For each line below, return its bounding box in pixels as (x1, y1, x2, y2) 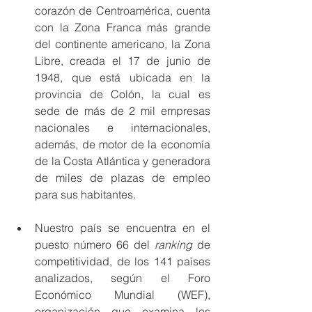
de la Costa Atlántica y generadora (35, 153, 210, 168)
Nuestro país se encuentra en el (35, 220, 210, 235)
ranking (155, 237, 197, 251)
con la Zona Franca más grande (35, 19, 210, 34)
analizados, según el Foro (35, 270, 210, 285)
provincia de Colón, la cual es (35, 86, 210, 101)
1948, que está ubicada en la (35, 70, 210, 84)
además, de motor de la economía (35, 136, 210, 151)
